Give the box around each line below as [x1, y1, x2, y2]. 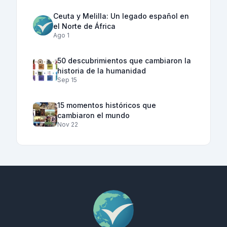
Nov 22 [57, 121, 78, 129]
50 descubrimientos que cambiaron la [57, 56, 191, 65]
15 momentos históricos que [57, 101, 156, 110]
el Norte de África [53, 22, 116, 31]
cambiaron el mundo [57, 111, 130, 120]
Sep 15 [57, 76, 77, 84]
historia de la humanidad [57, 66, 146, 75]
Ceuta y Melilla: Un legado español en [53, 12, 189, 21]
